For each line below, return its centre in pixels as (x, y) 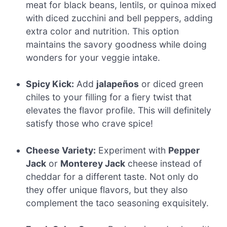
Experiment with (132, 150)
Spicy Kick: (50, 84)
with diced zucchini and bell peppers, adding (120, 18)
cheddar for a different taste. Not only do (112, 176)
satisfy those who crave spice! (90, 124)
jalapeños (118, 84)
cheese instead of (164, 163)
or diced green (171, 84)
